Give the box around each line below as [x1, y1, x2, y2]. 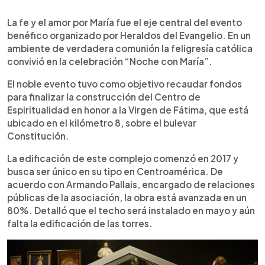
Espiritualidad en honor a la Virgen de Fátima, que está [7, 104, 248, 115]
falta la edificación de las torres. [7, 217, 153, 229]
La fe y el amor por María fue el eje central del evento [7, 16, 242, 28]
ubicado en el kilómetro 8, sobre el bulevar [7, 117, 196, 128]
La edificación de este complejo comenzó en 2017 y [7, 152, 238, 164]
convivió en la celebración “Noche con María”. [7, 55, 212, 67]
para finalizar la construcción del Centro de [7, 91, 201, 102]
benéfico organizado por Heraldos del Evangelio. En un [7, 29, 251, 41]
